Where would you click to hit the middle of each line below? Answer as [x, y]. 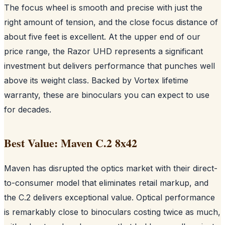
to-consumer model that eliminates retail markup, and [106, 183]
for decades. [28, 109]
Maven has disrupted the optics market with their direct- [111, 168]
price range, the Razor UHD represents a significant [103, 51]
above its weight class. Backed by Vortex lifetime [96, 80]
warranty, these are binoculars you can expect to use [107, 95]
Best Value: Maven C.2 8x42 [71, 143]
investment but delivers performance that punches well [109, 66]
